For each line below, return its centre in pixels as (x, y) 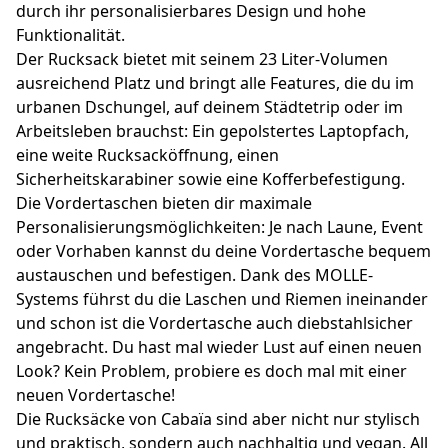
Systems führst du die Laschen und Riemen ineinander (222, 298)
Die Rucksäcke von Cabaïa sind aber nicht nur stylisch (218, 418)
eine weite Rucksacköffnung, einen (147, 154)
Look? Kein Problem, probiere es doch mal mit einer (211, 370)
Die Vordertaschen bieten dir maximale (164, 202)
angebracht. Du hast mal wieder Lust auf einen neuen (219, 346)
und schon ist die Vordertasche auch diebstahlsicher (214, 322)
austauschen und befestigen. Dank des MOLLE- (194, 274)
